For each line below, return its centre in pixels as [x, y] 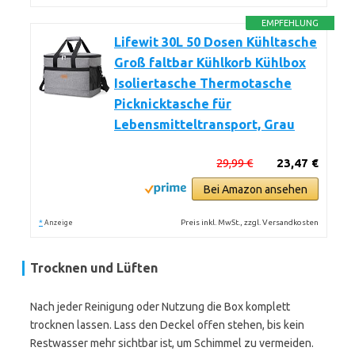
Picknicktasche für [173, 104]
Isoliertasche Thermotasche [203, 83]
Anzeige [59, 223]
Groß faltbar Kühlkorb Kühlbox [210, 63]
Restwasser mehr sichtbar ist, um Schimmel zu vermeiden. [172, 343]
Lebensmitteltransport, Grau [204, 124]
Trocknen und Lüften [94, 268]
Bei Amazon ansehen [255, 189]
